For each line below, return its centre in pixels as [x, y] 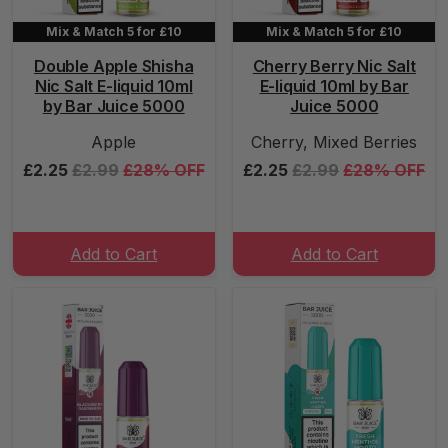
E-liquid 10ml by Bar [334, 86]
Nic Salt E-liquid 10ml [113, 86]
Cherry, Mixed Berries [334, 142]
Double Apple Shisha [113, 66]
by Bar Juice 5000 [113, 106]
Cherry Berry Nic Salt [334, 66]
